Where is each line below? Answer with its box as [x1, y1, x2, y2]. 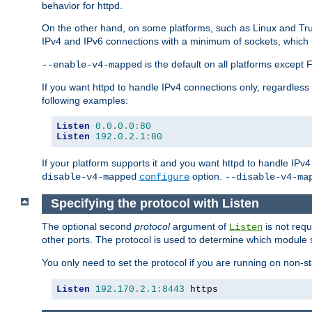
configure [139, 171, 189, 183]
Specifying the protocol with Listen [50, 196, 259, 211]
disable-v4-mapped [42, 171, 136, 183]
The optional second [42, 220, 134, 232]
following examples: [42, 95, 128, 107]
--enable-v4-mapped [42, 59, 142, 71]
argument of [170, 220, 229, 232]
